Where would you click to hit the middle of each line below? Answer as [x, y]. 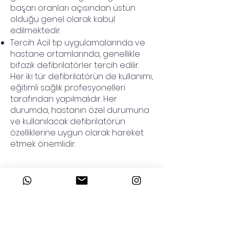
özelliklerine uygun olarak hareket [77, 133]
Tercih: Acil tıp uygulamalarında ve [78, 43]
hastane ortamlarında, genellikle [75, 54]
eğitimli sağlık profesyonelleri [68, 88]
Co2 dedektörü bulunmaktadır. [70, 200]
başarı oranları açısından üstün [73, 8]
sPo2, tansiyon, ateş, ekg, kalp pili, [74, 189]
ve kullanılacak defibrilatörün [68, 121]
